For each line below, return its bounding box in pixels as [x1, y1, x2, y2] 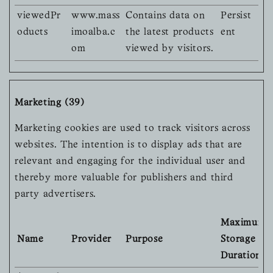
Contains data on [126, 12, 205, 21]
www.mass [71, 12, 120, 21]
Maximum [221, 219, 266, 228]
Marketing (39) [15, 98, 85, 107]
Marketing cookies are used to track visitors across [15, 124, 250, 133]
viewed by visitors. [126, 44, 214, 54]
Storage [221, 235, 256, 244]
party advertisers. [15, 190, 96, 199]
